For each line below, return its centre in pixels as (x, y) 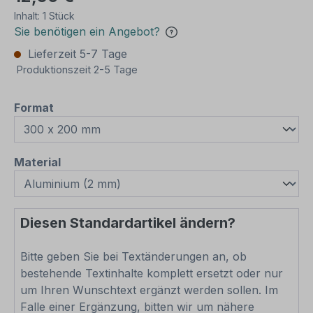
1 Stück (59, 16)
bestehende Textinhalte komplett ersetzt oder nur (152, 273)
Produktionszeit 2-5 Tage (77, 70)
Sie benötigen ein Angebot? (87, 31)
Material (37, 162)
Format (34, 108)
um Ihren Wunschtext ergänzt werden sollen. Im (149, 290)
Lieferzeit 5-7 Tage (76, 54)
